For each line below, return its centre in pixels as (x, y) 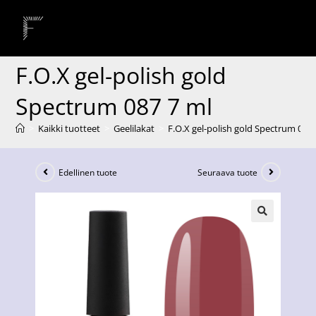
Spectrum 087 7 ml (114, 106)
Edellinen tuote (88, 172)
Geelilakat (134, 128)
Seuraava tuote (227, 172)
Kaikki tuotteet (69, 128)
